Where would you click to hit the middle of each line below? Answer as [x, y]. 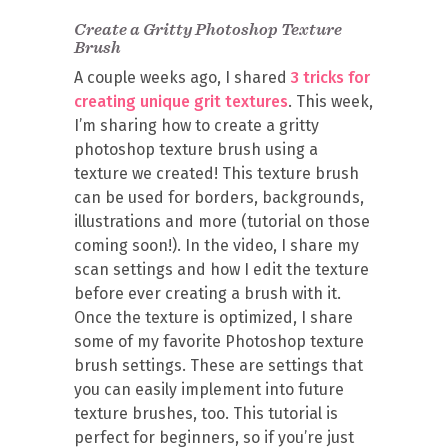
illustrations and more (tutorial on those [222, 221]
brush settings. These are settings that [218, 365]
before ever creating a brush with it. [207, 293]
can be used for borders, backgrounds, [219, 197]
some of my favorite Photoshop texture [219, 341]
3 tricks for [330, 77]
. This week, [330, 101]
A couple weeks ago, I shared [182, 77]
